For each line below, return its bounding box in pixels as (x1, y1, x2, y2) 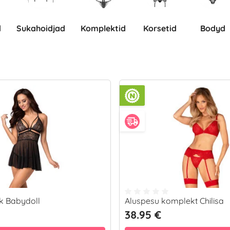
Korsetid (148, 23, 177, 33)
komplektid (86, 23, 126, 33)
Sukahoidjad (22, 23, 65, 33)
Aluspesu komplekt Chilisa (125, 196, 224, 206)
